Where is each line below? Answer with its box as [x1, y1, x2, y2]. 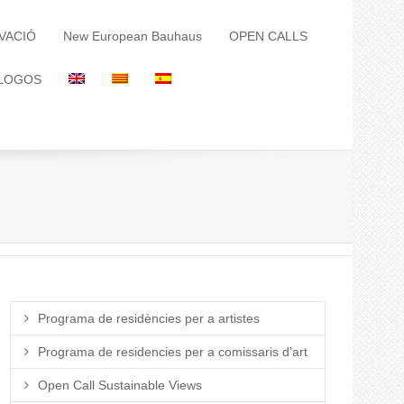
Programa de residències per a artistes [38, 311, 260, 326]
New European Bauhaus [63, 29, 202, 43]
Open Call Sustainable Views [38, 378, 202, 392]
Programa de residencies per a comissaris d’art [38, 344, 308, 359]
